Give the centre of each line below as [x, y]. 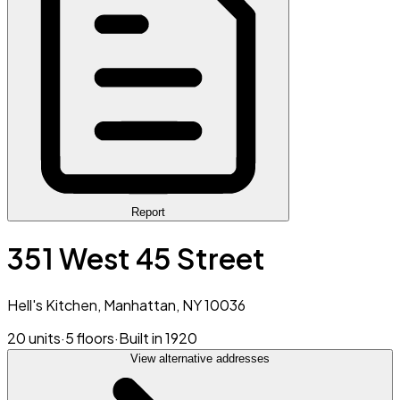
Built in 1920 [158, 337]
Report [148, 212]
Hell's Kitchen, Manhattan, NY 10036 [126, 304]
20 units [34, 337]
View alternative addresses [200, 358]
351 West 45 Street [136, 258]
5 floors [90, 337]
